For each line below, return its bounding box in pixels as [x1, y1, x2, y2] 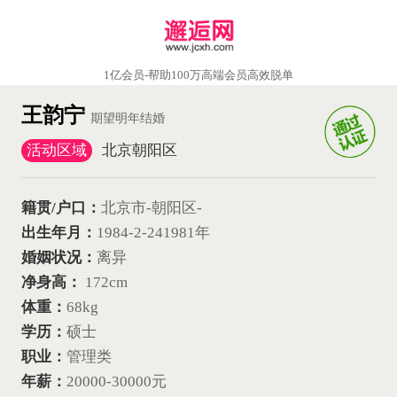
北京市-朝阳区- [100, 198, 202, 216]
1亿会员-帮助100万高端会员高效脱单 [104, 68, 293, 82]
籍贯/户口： [20, 198, 101, 216]
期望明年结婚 [90, 110, 165, 125]
